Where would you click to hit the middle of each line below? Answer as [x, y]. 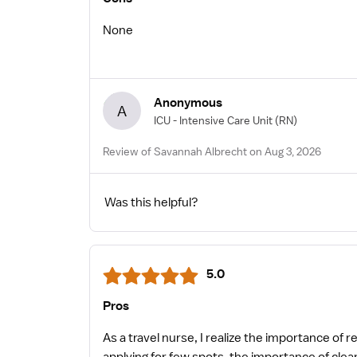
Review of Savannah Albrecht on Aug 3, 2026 [212, 152]
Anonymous [188, 102]
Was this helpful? [151, 203]
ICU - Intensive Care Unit [213, 120]
